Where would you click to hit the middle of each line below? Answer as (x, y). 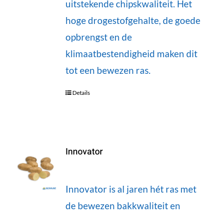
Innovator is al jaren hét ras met (131, 189)
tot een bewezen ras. (108, 70)
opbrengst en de (99, 37)
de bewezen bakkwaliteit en (123, 205)
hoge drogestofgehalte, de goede (133, 20)
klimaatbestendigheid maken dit (131, 53)
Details (81, 92)
